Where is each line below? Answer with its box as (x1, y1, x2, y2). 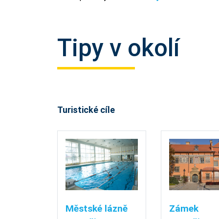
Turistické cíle (57, 105, 115, 115)
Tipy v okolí (57, 34, 180, 62)
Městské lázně (66, 203, 128, 215)
